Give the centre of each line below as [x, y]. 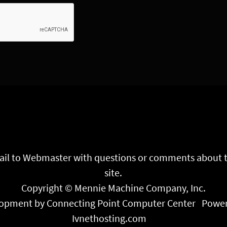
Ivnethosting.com [110, 218]
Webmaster [47, 157]
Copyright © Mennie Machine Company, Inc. [113, 187]
